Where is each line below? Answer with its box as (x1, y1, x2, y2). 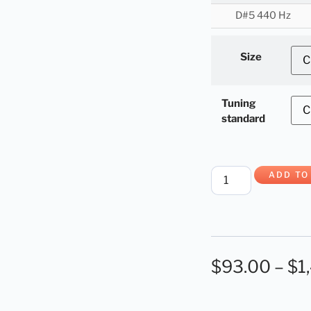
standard (221, 112, 265, 126)
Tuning (221, 97, 256, 110)
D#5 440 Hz (235, 9, 291, 22)
